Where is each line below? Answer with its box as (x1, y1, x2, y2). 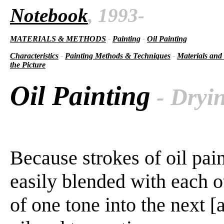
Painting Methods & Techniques (65, 51, 170, 60)
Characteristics (10, 51, 58, 60)
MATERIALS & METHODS (10, 34, 106, 43)
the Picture (10, 60, 45, 69)
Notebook (10, 4, 88, 26)
